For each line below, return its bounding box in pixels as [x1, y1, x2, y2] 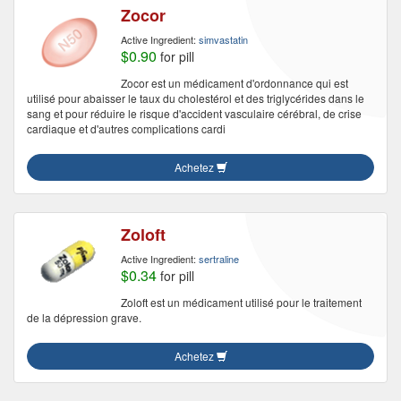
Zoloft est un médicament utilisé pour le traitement [121, 294, 362, 310]
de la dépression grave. [27, 310, 141, 325]
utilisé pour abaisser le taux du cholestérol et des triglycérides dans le [27, 90, 364, 106]
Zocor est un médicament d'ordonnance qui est [121, 75, 348, 90]
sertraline [199, 252, 239, 266]
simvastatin [199, 32, 248, 47]
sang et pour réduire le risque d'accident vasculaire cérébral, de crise [27, 106, 362, 121]
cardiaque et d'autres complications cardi [27, 121, 226, 136]
